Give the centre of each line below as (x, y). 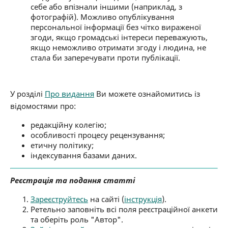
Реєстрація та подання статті (72, 180)
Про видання (69, 94)
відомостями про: (43, 106)
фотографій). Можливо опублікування (102, 17)
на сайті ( (106, 199)
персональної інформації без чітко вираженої (116, 27)
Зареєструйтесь (59, 199)
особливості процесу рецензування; (97, 135)
